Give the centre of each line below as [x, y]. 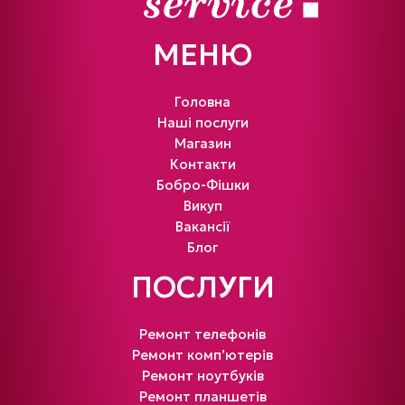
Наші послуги [202, 122]
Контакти [202, 164]
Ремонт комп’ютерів [202, 354]
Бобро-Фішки [202, 184]
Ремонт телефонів [202, 334]
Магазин [202, 143]
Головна [202, 101]
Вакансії [202, 226]
